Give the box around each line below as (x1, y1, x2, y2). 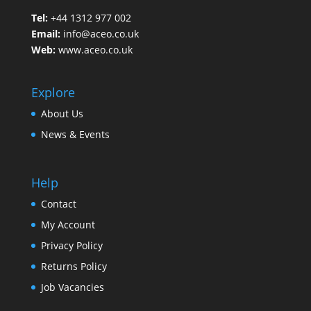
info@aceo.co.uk (62, 27, 139, 41)
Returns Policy (40, 259, 107, 273)
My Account (40, 217, 95, 231)
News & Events (40, 128, 110, 142)
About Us (40, 107, 83, 121)
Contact (40, 196, 76, 210)
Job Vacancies (40, 280, 104, 294)
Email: (31, 27, 63, 41)
